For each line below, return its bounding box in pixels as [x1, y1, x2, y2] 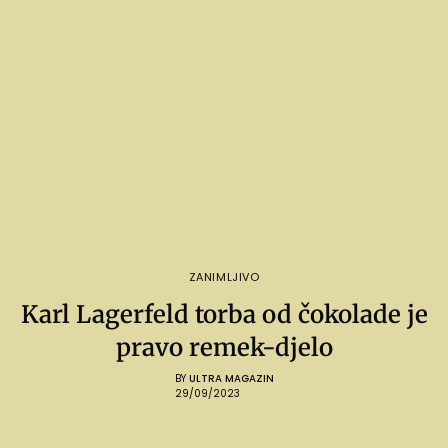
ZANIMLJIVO [188, 269, 260, 286]
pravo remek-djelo [115, 332, 333, 364]
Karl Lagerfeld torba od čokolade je [20, 299, 428, 331]
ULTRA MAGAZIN [188, 371, 274, 387]
